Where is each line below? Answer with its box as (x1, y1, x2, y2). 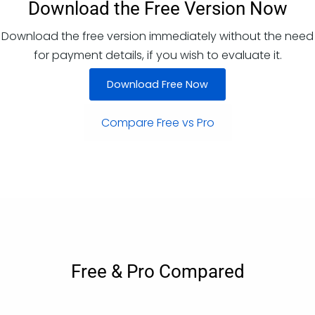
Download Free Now (107, 77, 208, 91)
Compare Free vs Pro (101, 114, 214, 131)
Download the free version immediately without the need (1, 27, 314, 44)
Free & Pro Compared (70, 260, 245, 282)
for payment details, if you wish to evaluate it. (33, 46, 282, 63)
